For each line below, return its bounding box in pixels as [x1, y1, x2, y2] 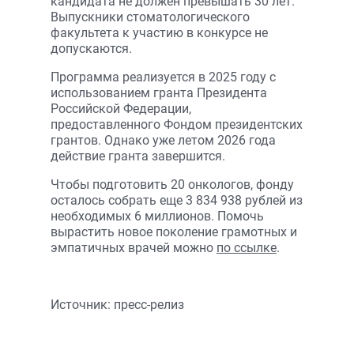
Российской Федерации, [51, 101, 191, 116]
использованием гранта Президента [51, 85, 267, 100]
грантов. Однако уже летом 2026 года [51, 133, 276, 148]
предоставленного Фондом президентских [51, 117, 303, 132]
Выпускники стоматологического [51, 9, 250, 24]
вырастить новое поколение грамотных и [51, 224, 297, 239]
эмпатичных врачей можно [51, 240, 217, 255]
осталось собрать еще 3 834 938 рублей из [51, 193, 303, 208]
